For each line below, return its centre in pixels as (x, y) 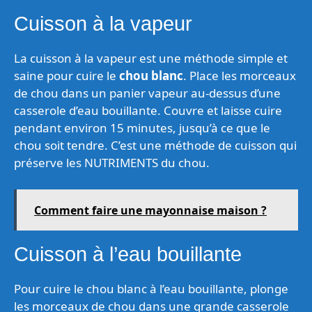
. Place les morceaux (240, 76)
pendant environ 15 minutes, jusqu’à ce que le (142, 128)
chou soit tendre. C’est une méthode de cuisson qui (155, 145)
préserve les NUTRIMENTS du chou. (112, 163)
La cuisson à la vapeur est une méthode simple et (151, 58)
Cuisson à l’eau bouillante (128, 254)
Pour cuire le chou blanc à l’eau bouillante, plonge (151, 288)
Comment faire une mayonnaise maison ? (150, 210)
